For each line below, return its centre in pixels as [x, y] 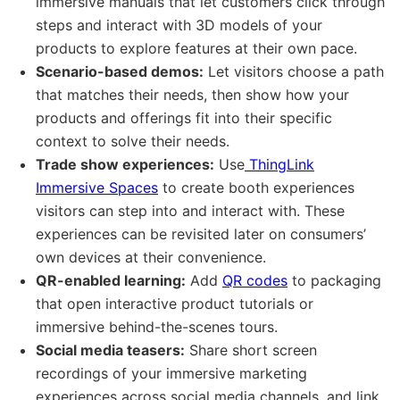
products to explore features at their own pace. [196, 48]
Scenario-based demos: [120, 71]
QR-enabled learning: [111, 280]
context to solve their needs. [133, 141]
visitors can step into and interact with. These [190, 210]
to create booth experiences [256, 187]
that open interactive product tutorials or [175, 303]
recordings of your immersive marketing [171, 373]
